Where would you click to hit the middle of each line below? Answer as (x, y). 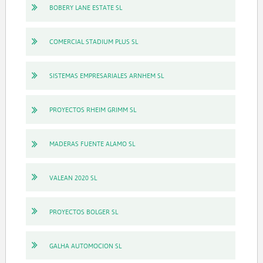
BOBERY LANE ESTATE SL (85, 8)
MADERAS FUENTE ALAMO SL (92, 143)
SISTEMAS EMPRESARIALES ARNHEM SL (106, 76)
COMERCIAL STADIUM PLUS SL (93, 42)
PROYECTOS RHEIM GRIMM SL (92, 110)
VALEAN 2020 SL (73, 177)
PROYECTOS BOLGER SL (83, 211)
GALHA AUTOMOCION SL (85, 245)
